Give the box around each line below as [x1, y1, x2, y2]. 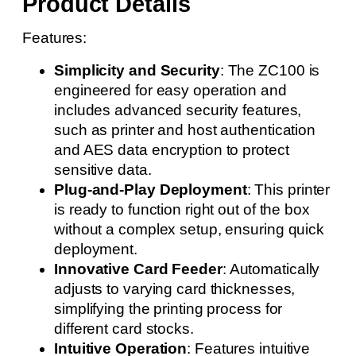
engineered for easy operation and [54, 82, 287, 99]
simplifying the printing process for [54, 300, 283, 317]
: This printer [246, 181, 331, 198]
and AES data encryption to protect [54, 141, 289, 158]
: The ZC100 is [219, 62, 320, 79]
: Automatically [222, 261, 320, 277]
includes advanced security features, [54, 102, 302, 118]
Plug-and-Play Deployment [54, 181, 247, 198]
